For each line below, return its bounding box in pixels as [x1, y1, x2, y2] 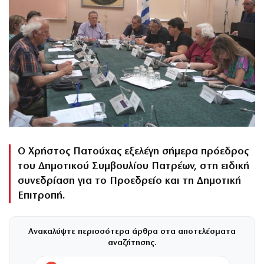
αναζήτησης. [107, 238, 157, 247]
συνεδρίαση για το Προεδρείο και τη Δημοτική [18, 176, 241, 186]
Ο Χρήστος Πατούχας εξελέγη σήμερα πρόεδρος [18, 146, 249, 157]
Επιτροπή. [18, 190, 65, 201]
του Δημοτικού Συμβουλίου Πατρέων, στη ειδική [18, 161, 249, 171]
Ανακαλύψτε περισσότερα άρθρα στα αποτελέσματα [28, 227, 236, 236]
